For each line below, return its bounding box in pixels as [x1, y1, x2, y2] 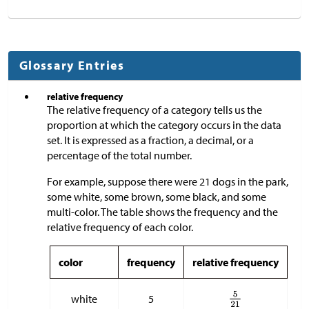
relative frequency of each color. [47, 219, 195, 234]
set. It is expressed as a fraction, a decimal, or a [47, 132, 254, 147]
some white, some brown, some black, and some [47, 189, 266, 203]
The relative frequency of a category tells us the [47, 102, 262, 117]
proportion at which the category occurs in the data [47, 117, 281, 132]
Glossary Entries [19, 57, 125, 73]
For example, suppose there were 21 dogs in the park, [47, 174, 288, 188]
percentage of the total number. [47, 148, 192, 162]
